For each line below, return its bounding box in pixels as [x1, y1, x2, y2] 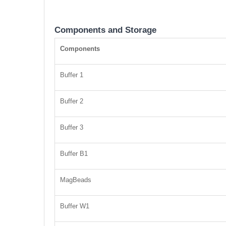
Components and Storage [54, 25, 156, 35]
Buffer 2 [60, 97, 83, 105]
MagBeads [60, 176, 91, 184]
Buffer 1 [60, 71, 83, 79]
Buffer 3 [60, 124, 83, 132]
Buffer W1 [60, 202, 89, 210]
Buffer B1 [60, 150, 88, 158]
